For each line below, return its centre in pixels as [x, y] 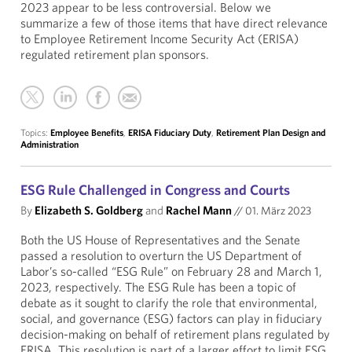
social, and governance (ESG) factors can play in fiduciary [171, 318]
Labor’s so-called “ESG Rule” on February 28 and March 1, [171, 271]
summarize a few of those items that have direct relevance [174, 23]
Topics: [35, 132]
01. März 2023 [277, 211]
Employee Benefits [87, 132]
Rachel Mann [199, 210]
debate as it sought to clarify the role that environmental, [169, 302]
